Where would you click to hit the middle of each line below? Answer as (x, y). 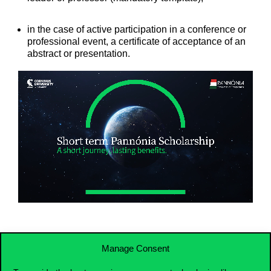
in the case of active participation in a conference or (137, 29)
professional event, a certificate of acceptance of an (136, 41)
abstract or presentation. (79, 53)
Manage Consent (135, 248)
